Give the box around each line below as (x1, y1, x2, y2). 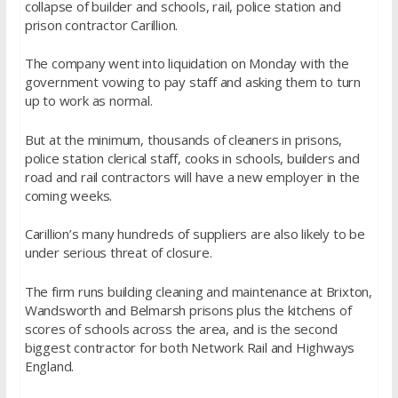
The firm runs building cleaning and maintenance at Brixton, (24, 282, 372, 300)
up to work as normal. (24, 92, 153, 109)
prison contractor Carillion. (24, 15, 179, 34)
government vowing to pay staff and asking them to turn (24, 73, 361, 91)
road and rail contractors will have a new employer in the (24, 167, 360, 186)
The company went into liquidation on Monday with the (24, 54, 349, 72)
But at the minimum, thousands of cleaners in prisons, (24, 130, 343, 148)
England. (24, 356, 75, 375)
